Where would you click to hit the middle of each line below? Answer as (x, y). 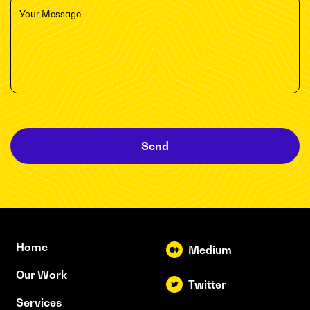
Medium (210, 250)
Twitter (207, 285)
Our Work (42, 275)
